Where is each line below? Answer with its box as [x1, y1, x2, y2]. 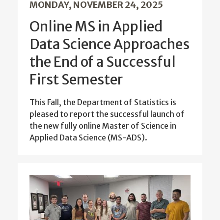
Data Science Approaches [29, 35, 190, 54]
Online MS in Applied [29, 18, 163, 36]
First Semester [29, 71, 123, 89]
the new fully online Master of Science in [29, 121, 176, 131]
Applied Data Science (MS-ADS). [29, 133, 147, 143]
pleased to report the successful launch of [29, 109, 185, 119]
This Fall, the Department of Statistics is [29, 97, 176, 108]
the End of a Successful [29, 53, 176, 71]
